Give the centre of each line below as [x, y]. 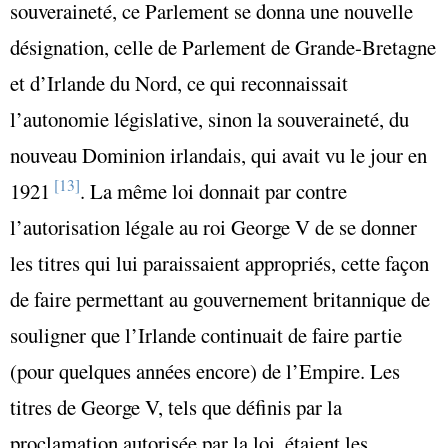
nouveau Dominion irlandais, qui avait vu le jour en [218, 155]
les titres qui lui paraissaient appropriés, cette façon [219, 263]
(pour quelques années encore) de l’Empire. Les [205, 371]
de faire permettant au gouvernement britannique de [220, 299]
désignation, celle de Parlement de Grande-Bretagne [223, 47]
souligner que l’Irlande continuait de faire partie [206, 335]
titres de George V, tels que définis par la [176, 407]
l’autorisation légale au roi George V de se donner [213, 227]
